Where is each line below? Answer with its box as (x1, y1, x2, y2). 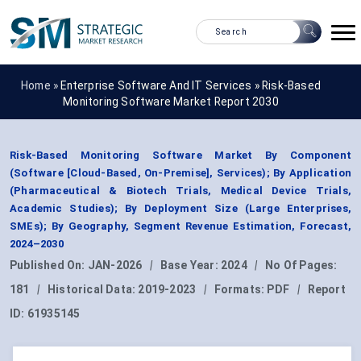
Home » (20, 78, 61, 92)
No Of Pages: (265, 259, 338, 272)
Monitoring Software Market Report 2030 (63, 94, 279, 108)
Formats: (214, 283, 268, 297)
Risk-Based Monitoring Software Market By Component (10, 149, 351, 162)
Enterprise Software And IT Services (60, 78, 252, 92)
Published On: (10, 259, 88, 272)
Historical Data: (48, 283, 139, 297)
